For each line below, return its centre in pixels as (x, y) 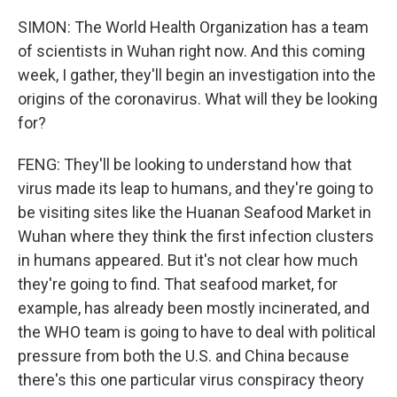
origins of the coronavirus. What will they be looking (198, 99)
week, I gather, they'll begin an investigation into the (197, 75)
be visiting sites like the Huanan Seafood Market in (195, 212)
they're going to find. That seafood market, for (178, 284)
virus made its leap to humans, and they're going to (195, 188)
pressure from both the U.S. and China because (183, 356)
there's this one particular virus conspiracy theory (191, 380)
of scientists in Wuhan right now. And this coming (191, 51)
